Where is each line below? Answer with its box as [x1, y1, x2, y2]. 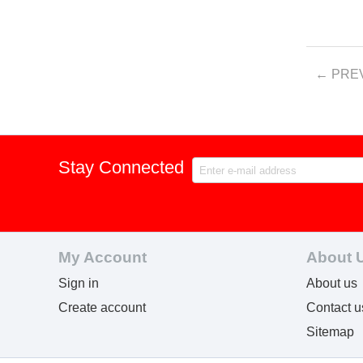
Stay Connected [58, 157, 184, 177]
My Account [58, 249, 147, 266]
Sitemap [306, 325, 355, 339]
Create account [58, 301, 146, 314]
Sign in [58, 276, 99, 290]
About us [306, 276, 358, 290]
